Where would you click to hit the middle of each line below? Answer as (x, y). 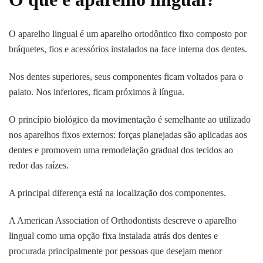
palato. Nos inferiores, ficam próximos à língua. (97, 92)
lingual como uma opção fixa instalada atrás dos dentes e (113, 235)
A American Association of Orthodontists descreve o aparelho (123, 220)
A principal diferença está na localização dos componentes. (117, 193)
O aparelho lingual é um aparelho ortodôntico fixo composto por (128, 33)
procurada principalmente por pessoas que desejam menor (115, 251)
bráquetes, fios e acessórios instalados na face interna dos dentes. (128, 49)
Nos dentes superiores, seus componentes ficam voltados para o (126, 76)
